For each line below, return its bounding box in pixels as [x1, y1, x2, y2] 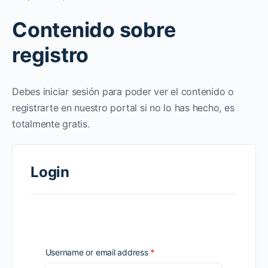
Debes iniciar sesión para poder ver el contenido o [12, 86, 234, 98]
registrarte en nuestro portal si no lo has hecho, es [12, 102, 234, 114]
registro [12, 42, 89, 67]
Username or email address [45, 247, 151, 257]
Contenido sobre [12, 17, 176, 42]
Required [154, 246, 189, 257]
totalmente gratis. [12, 118, 90, 130]
